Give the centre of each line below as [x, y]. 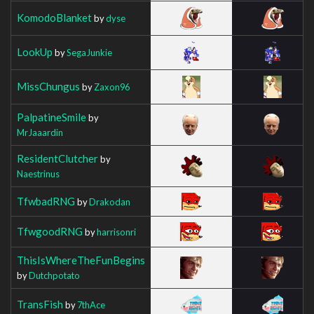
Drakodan [110, 202]
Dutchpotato [54, 275]
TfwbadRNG [46, 201]
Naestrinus [38, 173]
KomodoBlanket [54, 17]
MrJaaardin [40, 132]
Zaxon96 [112, 87]
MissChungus [48, 86]
